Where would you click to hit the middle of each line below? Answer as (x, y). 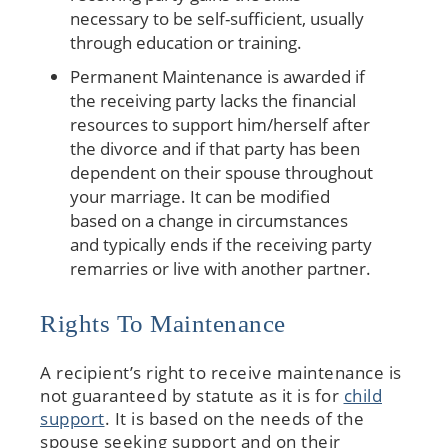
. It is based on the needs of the (234, 419)
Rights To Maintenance (163, 324)
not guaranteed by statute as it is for (192, 396)
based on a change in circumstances (209, 221)
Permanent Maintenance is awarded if (217, 77)
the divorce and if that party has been (215, 149)
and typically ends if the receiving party (221, 245)
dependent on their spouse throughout (221, 173)
